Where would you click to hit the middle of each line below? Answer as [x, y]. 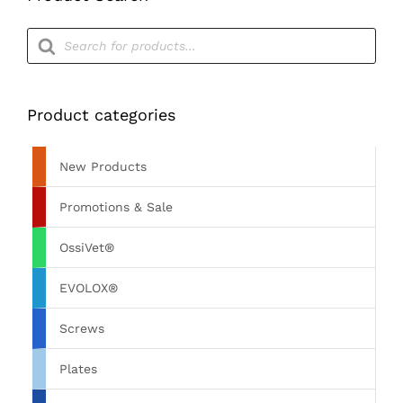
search [49, 48]
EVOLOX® [89, 288]
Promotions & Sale [116, 207]
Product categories [101, 114]
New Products [103, 167]
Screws [82, 329]
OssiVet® [87, 248]
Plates [78, 369]
